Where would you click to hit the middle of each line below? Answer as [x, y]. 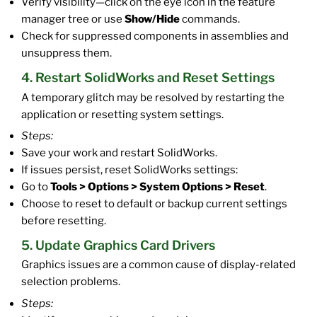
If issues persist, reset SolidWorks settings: [129, 170]
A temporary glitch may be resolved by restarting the [153, 97]
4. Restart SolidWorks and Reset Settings [148, 78]
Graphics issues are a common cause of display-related [158, 265]
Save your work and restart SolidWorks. [119, 153]
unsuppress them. [67, 53]
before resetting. [64, 221]
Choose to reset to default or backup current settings [154, 204]
